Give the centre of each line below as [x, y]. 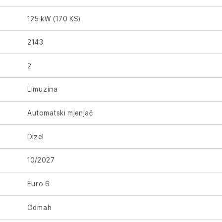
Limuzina [43, 89]
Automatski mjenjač [60, 113]
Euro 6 [39, 184]
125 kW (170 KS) [54, 19]
